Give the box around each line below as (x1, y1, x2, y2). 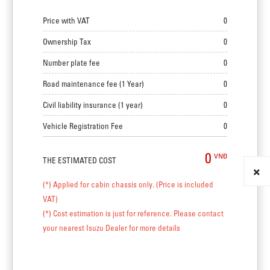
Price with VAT (43, 16, 90, 25)
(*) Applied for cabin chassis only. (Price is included (43, 180, 213, 189)
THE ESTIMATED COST (43, 155, 116, 165)
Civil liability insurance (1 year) (43, 100, 143, 110)
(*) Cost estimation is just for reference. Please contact (43, 209, 224, 218)
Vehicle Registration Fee (43, 121, 123, 131)
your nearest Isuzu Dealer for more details (43, 223, 180, 233)
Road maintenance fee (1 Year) (43, 79, 144, 89)
